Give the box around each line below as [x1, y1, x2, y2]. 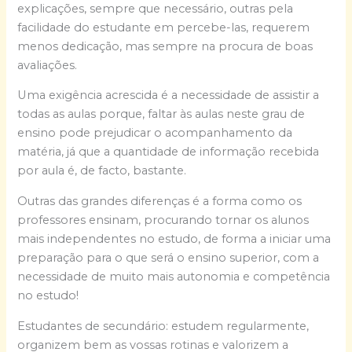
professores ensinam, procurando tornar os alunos [17, 212, 310, 227]
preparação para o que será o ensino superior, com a [17, 250, 320, 265]
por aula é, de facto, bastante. [17, 163, 187, 178]
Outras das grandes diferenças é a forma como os [17, 193, 302, 208]
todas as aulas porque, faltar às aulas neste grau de [17, 107, 306, 122]
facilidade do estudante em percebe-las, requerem [17, 20, 310, 35]
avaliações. [17, 57, 78, 72]
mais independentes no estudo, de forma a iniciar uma [17, 231, 332, 246]
